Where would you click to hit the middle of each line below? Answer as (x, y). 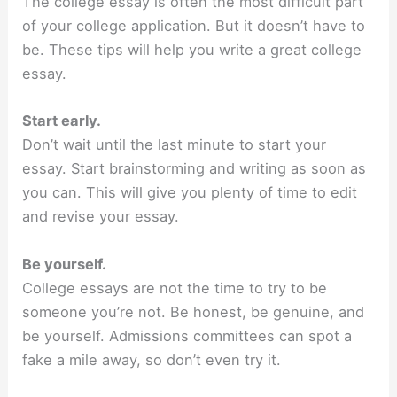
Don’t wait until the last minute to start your (175, 145)
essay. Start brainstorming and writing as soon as (195, 169)
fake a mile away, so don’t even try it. (152, 359)
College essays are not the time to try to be (175, 288)
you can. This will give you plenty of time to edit (190, 193)
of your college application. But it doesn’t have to (194, 26)
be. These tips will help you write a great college (192, 50)
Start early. (62, 121)
